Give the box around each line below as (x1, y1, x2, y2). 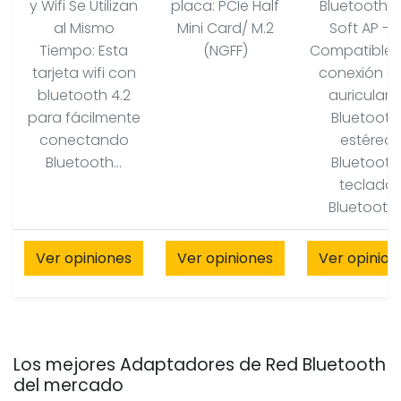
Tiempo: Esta (39, 39, 128, 61)
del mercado (13, 372, 124, 397)
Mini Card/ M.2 (176, 17, 274, 38)
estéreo (339, 129, 394, 150)
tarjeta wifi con (31, 62, 136, 83)
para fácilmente (27, 107, 141, 128)
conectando (38, 129, 129, 150)
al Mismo (53, 17, 115, 38)
